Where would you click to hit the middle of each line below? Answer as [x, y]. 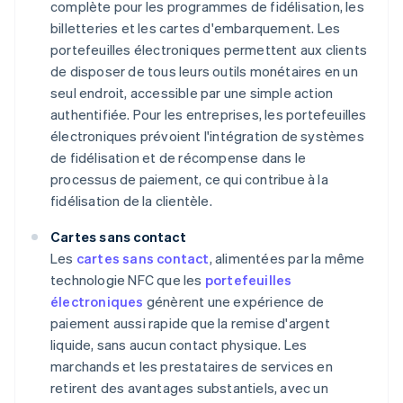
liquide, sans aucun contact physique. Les [179, 345]
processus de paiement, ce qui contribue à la [189, 179]
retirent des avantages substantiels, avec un [189, 388]
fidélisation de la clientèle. [131, 201]
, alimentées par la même [287, 259]
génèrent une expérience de [234, 302]
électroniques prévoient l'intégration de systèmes [207, 136]
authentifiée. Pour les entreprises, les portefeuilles [209, 115]
